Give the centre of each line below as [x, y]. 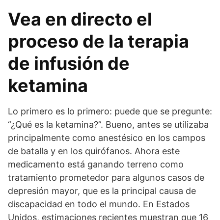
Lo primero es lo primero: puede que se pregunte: [110, 111]
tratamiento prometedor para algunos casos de [106, 178]
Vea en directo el [80, 19]
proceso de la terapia [98, 41]
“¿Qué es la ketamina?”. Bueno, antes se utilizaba [108, 124]
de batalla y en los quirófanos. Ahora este [94, 151]
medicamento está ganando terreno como [96, 164]
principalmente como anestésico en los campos [107, 138]
